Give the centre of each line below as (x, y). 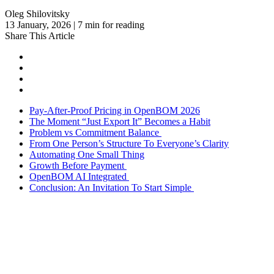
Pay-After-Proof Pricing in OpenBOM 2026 (115, 110)
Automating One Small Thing (87, 154)
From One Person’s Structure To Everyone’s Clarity (129, 143)
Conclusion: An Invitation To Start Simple (112, 187)
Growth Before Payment (78, 165)
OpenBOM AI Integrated (79, 176)
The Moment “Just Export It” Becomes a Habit (120, 121)
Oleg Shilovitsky (37, 13)
